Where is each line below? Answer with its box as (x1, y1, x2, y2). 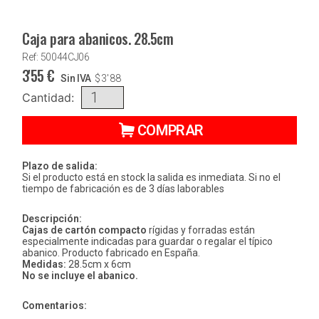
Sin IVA (61, 73, 92, 85)
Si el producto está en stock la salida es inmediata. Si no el (22, 172, 281, 184)
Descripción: (22, 213, 82, 225)
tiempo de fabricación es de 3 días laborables (22, 183, 224, 195)
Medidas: (22, 258, 66, 271)
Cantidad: (22, 90, 74, 105)
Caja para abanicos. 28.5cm (22, 28, 174, 50)
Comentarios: (22, 300, 87, 312)
